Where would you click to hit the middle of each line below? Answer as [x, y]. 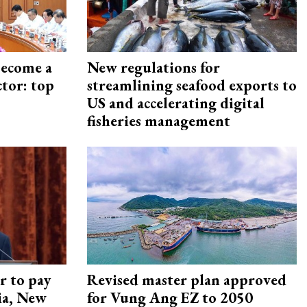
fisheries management [159, 121]
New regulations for [153, 68]
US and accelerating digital [176, 103]
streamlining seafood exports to [192, 86]
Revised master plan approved [187, 280]
